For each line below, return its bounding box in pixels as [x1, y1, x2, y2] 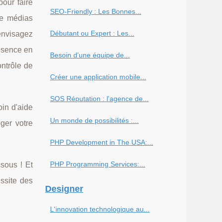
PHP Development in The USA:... [50, 138, 153, 146]
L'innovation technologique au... [50, 205, 150, 213]
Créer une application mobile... [50, 73, 146, 81]
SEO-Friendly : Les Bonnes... [50, 7, 141, 15]
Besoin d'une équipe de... [50, 51, 130, 59]
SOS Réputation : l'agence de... [50, 95, 149, 103]
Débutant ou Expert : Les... [50, 29, 134, 37]
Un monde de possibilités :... [50, 116, 139, 124]
